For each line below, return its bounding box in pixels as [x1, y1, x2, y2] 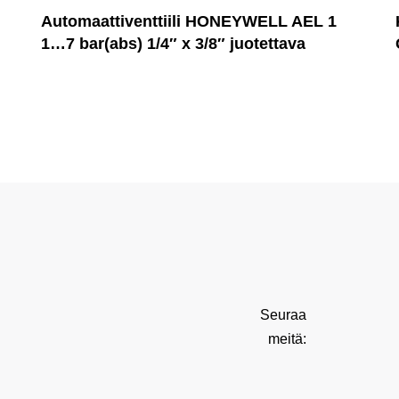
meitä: [267, 331, 306, 347]
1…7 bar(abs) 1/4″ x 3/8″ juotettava [41, 35, 306, 53]
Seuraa [259, 307, 306, 323]
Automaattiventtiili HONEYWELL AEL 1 [41, 12, 338, 31]
